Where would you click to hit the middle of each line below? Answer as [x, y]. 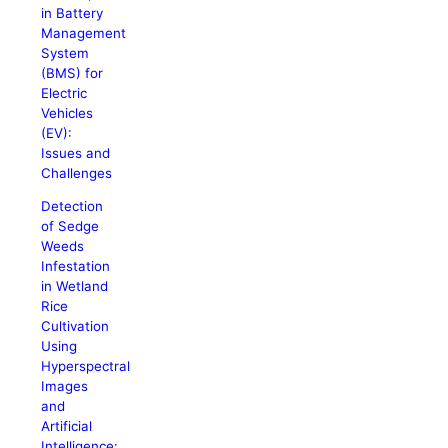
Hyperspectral [86, 366]
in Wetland [75, 286]
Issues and [76, 152]
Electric [64, 92]
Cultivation [75, 326]
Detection [72, 206]
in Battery [72, 12]
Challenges [77, 172]
